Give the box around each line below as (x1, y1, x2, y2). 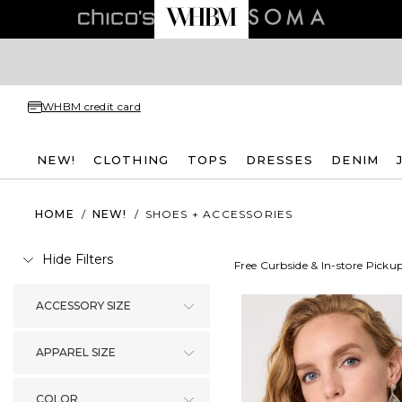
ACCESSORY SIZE (36, 299, 131, 312)
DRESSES (245, 152, 313, 167)
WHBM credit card (42, 100, 141, 113)
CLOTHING (93, 152, 170, 167)
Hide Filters (42, 251, 113, 267)
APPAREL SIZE (36, 345, 116, 359)
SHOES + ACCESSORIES (144, 206, 293, 221)
